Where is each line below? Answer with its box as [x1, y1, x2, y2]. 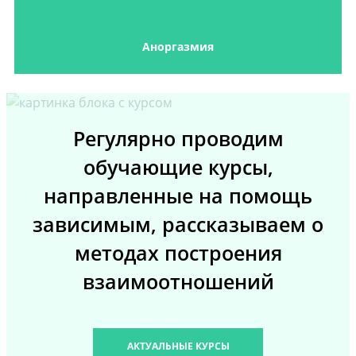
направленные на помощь [44, 183, 312, 210]
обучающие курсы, [83, 154, 273, 181]
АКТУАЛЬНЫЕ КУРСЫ [126, 339, 230, 354]
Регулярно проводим [72, 126, 284, 153]
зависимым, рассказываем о [33, 211, 323, 238]
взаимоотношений [82, 269, 274, 296]
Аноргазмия [142, 39, 214, 55]
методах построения [74, 240, 282, 267]
